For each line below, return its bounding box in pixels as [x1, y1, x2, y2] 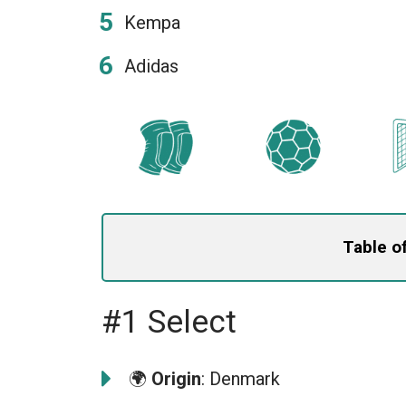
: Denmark [201, 367, 280, 390]
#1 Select [101, 303, 237, 341]
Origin [151, 367, 201, 390]
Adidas [124, 55, 179, 77]
